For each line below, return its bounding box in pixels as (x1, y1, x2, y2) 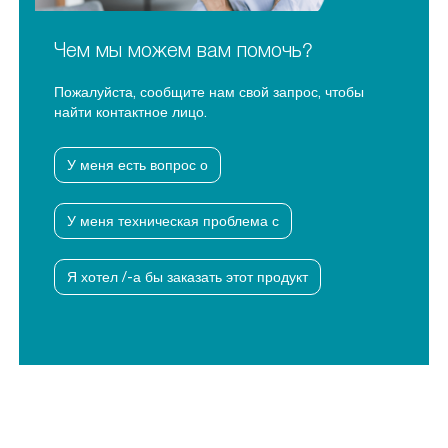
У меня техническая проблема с (67, 212, 279, 229)
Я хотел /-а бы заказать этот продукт (67, 268, 308, 285)
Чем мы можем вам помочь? (54, 38, 313, 62)
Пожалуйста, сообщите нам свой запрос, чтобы (54, 83, 364, 100)
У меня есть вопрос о (67, 156, 208, 173)
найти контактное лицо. (54, 103, 207, 120)
